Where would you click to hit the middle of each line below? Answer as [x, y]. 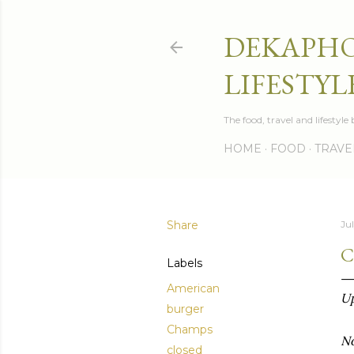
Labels [185, 263]
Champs [190, 330]
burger [185, 309]
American [193, 288]
